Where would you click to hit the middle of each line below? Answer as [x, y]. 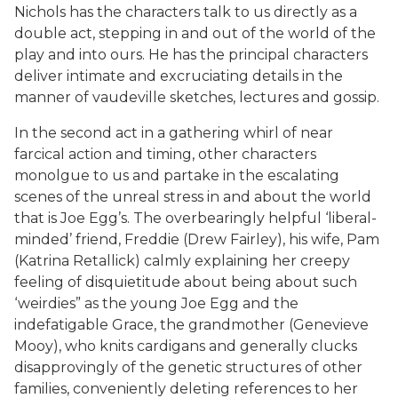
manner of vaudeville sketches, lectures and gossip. [197, 97]
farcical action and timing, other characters [165, 154]
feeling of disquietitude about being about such [186, 282]
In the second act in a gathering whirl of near [174, 133]
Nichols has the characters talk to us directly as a [186, 12]
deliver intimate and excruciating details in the [179, 76]
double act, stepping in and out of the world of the [195, 33]
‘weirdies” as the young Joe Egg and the [156, 303]
